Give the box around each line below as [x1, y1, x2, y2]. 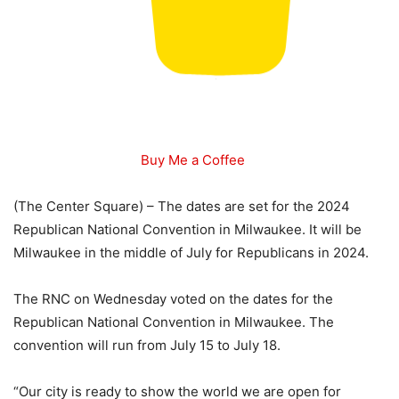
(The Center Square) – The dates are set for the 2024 [13, 198, 350, 216]
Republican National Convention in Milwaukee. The [13, 313, 334, 331]
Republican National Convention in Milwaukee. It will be [13, 221, 362, 239]
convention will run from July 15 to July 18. [13, 337, 281, 354]
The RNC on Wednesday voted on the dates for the [13, 290, 333, 308]
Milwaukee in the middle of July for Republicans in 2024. [13, 244, 369, 262]
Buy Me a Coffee [140, 151, 245, 169]
